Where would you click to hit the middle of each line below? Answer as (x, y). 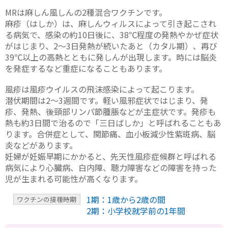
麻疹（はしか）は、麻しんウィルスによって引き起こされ (111, 23)
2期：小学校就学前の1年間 (136, 211)
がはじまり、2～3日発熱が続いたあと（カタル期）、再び (111, 46)
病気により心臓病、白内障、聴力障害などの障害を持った (111, 167)
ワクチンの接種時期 (47, 199)
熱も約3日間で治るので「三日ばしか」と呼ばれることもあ (113, 122)
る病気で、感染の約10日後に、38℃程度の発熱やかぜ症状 (112, 34)
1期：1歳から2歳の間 (126, 200)
